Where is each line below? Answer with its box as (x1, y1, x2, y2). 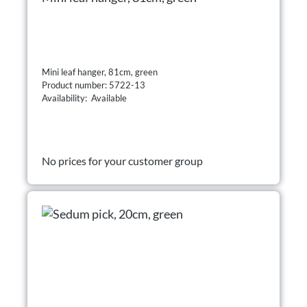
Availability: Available (42, 92, 127, 103)
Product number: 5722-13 (42, 79, 147, 90)
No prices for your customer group (42, 153, 203, 167)
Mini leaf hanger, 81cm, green (42, 66, 158, 77)
